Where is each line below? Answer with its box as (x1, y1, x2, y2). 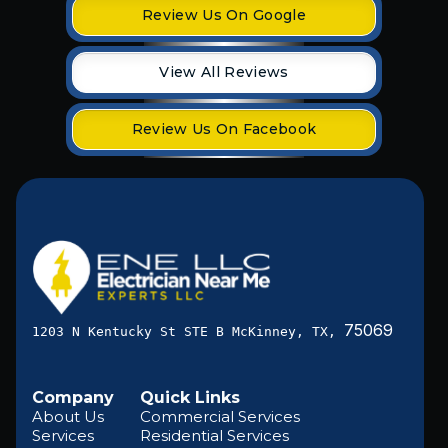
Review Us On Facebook (131, 119, 317, 138)
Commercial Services (140, 406, 300, 426)
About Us (32, 406, 104, 426)
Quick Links (140, 387, 240, 407)
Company (32, 387, 114, 407)
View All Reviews (159, 62, 289, 81)
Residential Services (140, 425, 289, 445)
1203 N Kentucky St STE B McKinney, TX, (32, 323, 344, 339)
